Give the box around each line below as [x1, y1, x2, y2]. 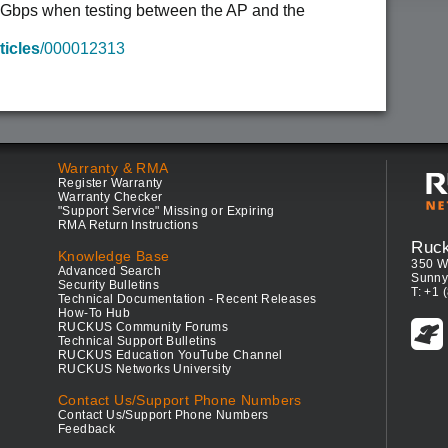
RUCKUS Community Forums [58, 320, 229, 334]
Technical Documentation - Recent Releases [58, 292, 317, 306]
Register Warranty [58, 176, 163, 190]
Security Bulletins [58, 278, 160, 292]
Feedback [58, 422, 116, 436]
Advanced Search [58, 264, 162, 278]
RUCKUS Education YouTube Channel [58, 348, 283, 362]
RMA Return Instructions [58, 218, 199, 232]
